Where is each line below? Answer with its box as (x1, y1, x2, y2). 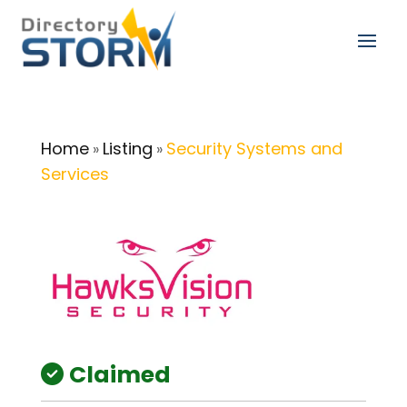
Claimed (68, 359, 171, 392)
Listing (102, 137, 153, 160)
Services (40, 163, 109, 185)
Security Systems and (165, 137, 342, 160)
